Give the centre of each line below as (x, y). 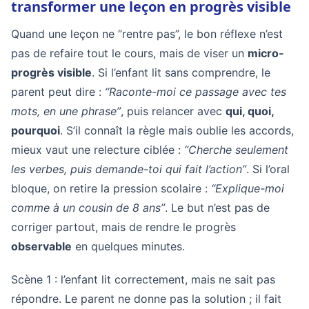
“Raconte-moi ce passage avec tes (196, 92)
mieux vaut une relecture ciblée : (98, 150)
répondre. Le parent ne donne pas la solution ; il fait (146, 299)
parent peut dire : (58, 92)
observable (41, 246)
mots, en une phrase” (66, 111)
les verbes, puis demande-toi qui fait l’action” (129, 169)
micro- (266, 53)
